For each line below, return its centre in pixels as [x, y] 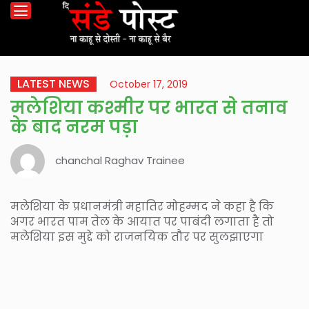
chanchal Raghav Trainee [120, 161]
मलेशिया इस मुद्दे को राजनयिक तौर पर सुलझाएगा [137, 237]
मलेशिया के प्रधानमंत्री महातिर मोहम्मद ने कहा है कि [142, 207]
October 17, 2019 [149, 84]
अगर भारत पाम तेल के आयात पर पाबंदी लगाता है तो [142, 222]
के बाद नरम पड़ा [74, 127]
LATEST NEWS [53, 84]
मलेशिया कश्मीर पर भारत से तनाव [149, 108]
